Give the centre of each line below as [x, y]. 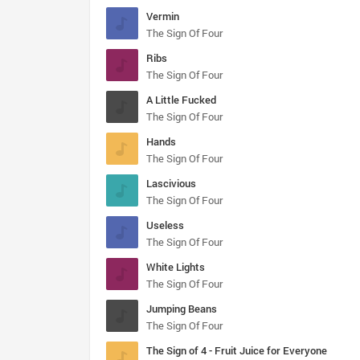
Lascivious [171, 183]
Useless [165, 225]
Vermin [163, 16]
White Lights [176, 267]
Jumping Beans [182, 309]
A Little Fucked [181, 100]
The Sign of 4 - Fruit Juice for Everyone [237, 350]
